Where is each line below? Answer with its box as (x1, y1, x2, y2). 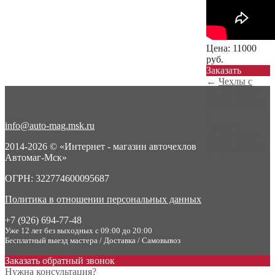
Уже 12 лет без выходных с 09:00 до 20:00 (5, 226, 152, 236)
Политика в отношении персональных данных (5, 194, 201, 205)
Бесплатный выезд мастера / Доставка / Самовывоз (5, 236, 180, 246)
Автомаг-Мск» (5, 152, 67, 163)
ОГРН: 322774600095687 (5, 173, 109, 184)
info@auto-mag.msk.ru (5, 120, 95, 131)
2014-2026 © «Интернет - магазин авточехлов (5, 141, 196, 152)
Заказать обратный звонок (5, 255, 115, 266)
